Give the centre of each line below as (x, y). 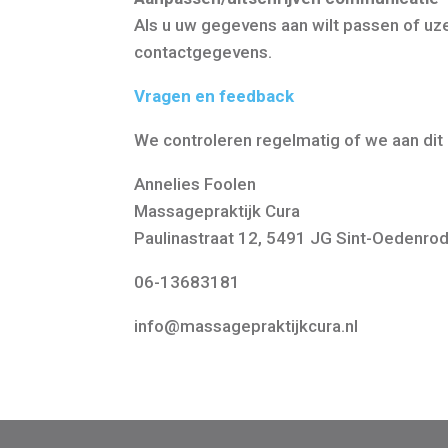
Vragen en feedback (214, 95)
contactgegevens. (203, 51)
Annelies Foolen (195, 183)
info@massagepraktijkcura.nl (246, 325)
